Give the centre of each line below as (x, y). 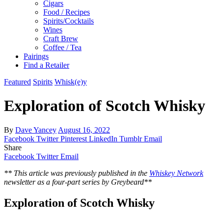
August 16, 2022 (84, 130)
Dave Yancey (36, 130)
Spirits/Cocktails (69, 21)
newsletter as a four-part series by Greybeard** (79, 182)
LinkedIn (103, 138)
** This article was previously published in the (77, 173)
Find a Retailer (46, 65)
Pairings (36, 56)
